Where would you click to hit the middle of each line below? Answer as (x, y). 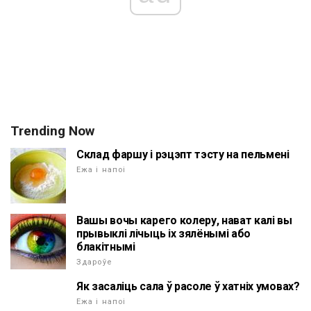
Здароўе (94, 262)
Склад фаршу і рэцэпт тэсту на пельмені (183, 155)
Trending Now (52, 131)
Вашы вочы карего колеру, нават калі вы (184, 221)
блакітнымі (106, 247)
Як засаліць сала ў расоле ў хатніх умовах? (188, 287)
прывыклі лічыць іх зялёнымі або (164, 234)
